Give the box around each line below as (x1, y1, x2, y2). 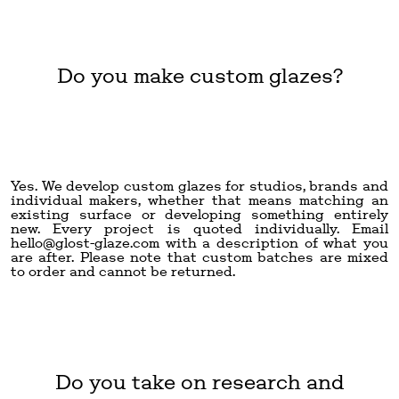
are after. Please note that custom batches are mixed (11, 248, 388, 265)
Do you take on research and (54, 368, 345, 395)
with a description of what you (159, 233, 388, 251)
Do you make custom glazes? (56, 61, 343, 88)
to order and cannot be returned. (11, 262, 235, 280)
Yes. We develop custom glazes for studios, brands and (11, 176, 388, 194)
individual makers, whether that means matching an (11, 191, 388, 208)
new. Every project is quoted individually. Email (11, 219, 388, 237)
